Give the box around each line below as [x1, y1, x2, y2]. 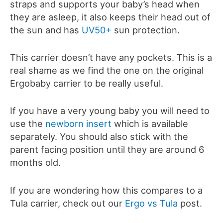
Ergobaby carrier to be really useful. [10, 78, 163, 89]
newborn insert [45, 118, 114, 129]
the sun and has [10, 24, 82, 36]
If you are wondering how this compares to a [10, 184, 203, 196]
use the [10, 118, 45, 129]
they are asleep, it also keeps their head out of [10, 11, 211, 23]
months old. [10, 157, 61, 168]
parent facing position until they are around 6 [10, 144, 204, 155]
